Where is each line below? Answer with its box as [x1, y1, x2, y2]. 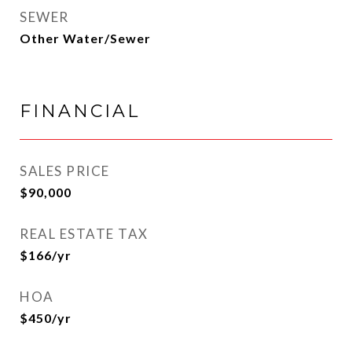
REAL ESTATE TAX [20, 225, 148, 242]
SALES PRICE [20, 163, 110, 179]
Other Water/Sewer [20, 31, 151, 46]
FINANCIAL [20, 101, 140, 122]
